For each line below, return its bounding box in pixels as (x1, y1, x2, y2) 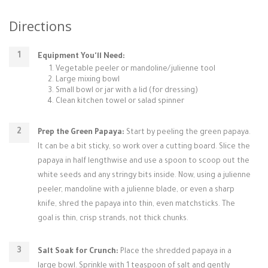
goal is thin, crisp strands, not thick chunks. (38, 215, 188, 223)
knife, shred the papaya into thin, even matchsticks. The (38, 200, 235, 209)
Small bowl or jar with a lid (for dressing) (56, 87, 198, 95)
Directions (9, 17, 72, 35)
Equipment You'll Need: (38, 53, 125, 61)
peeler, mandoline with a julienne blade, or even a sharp (38, 186, 234, 194)
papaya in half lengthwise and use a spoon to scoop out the (38, 157, 249, 166)
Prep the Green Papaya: (38, 129, 124, 137)
